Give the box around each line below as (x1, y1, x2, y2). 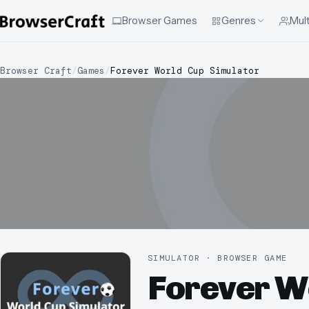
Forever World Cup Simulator (110, 65, 259, 77)
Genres (221, 14, 256, 27)
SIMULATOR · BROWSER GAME (148, 252, 288, 263)
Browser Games (122, 14, 197, 27)
